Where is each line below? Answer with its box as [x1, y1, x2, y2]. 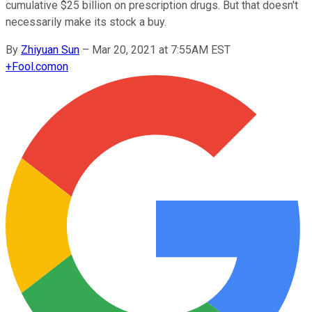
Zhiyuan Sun [21, 42, 79, 56]
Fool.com [12, 59, 56, 73]
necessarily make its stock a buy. [6, 15, 166, 29]
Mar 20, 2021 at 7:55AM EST [92, 42, 231, 56]
